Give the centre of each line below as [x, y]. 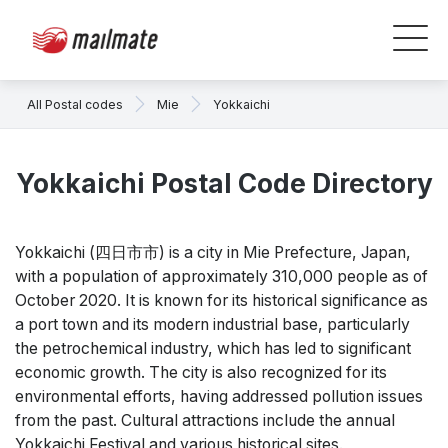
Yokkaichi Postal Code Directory [224, 183]
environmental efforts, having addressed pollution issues [219, 396]
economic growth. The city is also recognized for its [201, 372]
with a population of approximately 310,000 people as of [221, 276]
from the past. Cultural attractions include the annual [205, 420]
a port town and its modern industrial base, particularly [212, 324]
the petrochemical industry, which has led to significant [213, 348]
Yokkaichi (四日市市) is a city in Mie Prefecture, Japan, [213, 252]
